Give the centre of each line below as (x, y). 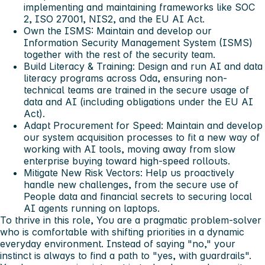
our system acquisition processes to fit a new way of (142, 138)
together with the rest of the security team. (119, 55)
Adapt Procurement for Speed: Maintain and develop (143, 126)
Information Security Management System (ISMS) (138, 43)
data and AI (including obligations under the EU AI (138, 102)
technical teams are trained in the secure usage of (136, 90)
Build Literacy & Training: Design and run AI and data (143, 67)
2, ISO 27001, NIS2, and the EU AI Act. (114, 19)
